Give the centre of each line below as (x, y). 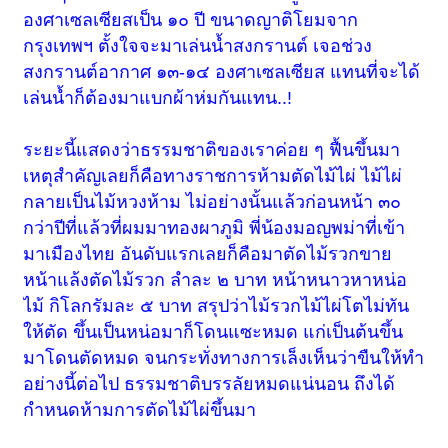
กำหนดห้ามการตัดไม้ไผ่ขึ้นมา (140, 410)
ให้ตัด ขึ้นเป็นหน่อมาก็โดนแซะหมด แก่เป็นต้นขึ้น (213, 332)
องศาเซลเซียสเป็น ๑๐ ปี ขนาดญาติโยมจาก (191, 20)
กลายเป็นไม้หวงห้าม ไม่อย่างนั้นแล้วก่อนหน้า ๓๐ (212, 202)
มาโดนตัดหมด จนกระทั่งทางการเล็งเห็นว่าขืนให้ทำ (224, 358)
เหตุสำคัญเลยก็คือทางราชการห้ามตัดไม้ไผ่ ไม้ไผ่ (213, 176)
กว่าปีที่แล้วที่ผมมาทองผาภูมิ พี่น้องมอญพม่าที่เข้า (214, 228)
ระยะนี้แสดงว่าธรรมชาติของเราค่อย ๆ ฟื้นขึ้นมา (212, 150)
